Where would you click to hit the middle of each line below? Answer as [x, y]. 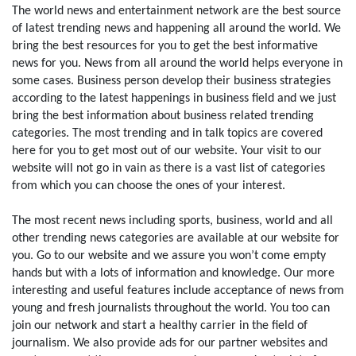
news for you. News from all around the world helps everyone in [177, 64]
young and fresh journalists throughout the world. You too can [171, 309]
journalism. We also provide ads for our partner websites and [170, 344]
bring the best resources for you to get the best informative [165, 46]
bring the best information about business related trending [163, 116]
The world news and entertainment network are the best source [176, 12]
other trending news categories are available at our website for [176, 239]
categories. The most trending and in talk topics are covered [167, 134]
